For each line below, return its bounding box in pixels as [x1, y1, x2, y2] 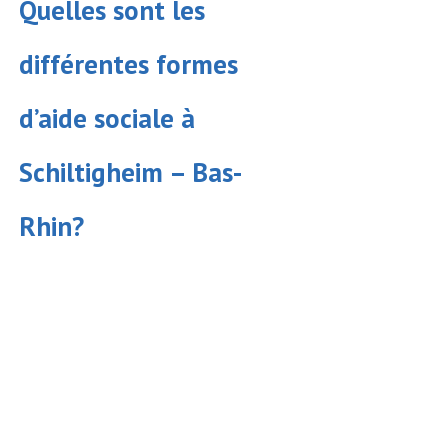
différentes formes [19, 47, 238, 82]
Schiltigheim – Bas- [19, 155, 242, 190]
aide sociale [38, 101, 174, 136]
